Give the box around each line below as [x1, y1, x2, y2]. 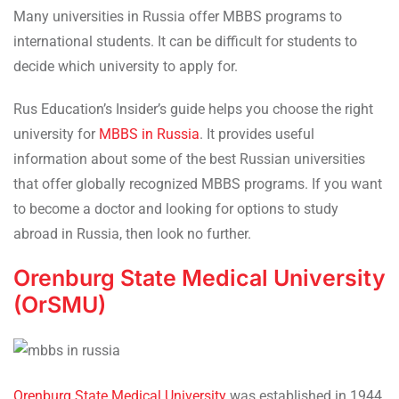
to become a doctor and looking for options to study [13, 199, 338, 217]
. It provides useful [199, 125, 314, 142]
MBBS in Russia [99, 125, 199, 142]
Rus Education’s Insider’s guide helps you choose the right [13, 100, 373, 118]
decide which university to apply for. [13, 57, 241, 75]
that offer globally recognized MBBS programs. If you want [13, 175, 382, 192]
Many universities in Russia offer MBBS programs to [13, 7, 342, 25]
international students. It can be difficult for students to [13, 32, 357, 50]
